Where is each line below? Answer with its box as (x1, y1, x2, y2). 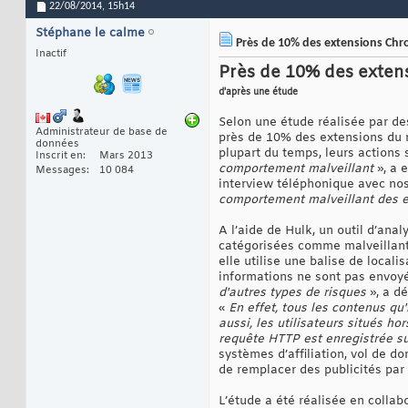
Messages (36, 164, 87, 178)
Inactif (36, 47, 66, 61)
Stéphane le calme (36, 25, 145, 42)
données (36, 138, 79, 151)
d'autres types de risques (219, 285, 370, 301)
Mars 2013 (99, 149, 153, 163)
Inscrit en (36, 149, 83, 163)
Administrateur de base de (36, 126, 168, 139)
